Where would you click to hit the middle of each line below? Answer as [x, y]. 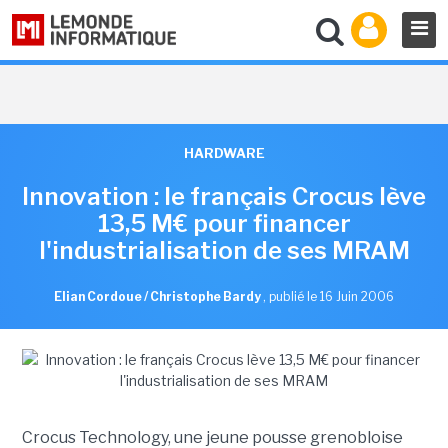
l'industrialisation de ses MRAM [224, 250]
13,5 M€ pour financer [224, 223]
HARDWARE [224, 153]
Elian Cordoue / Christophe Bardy [158, 296]
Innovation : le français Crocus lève [224, 196]
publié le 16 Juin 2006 [331, 296]
